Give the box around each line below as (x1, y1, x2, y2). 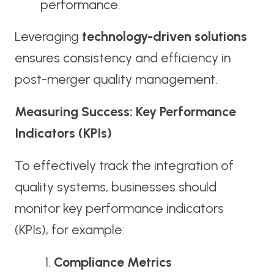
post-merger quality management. (14, 72, 218, 87)
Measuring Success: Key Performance (14, 104, 236, 120)
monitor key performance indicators (14, 201, 224, 217)
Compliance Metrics (54, 254, 172, 270)
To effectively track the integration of (14, 158, 234, 174)
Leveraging (14, 29, 82, 45)
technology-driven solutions (81, 29, 247, 45)
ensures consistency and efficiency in (14, 50, 231, 66)
